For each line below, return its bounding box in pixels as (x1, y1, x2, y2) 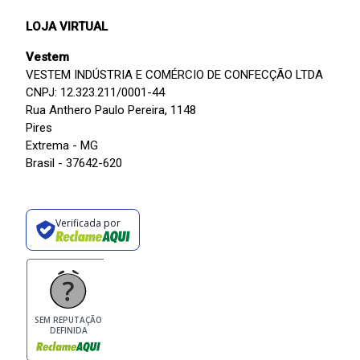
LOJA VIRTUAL (26, 19, 108, 35)
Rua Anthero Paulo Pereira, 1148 (26, 103, 196, 118)
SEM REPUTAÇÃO (35, 314, 102, 326)
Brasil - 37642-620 (26, 156, 122, 171)
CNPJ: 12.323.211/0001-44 (26, 85, 165, 100)
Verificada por (55, 215, 121, 230)
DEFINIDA (49, 325, 88, 337)
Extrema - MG (26, 138, 98, 153)
